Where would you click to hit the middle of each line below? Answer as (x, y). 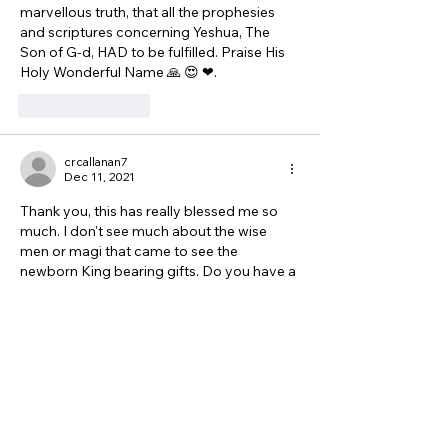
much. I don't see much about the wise (145, 231)
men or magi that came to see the (130, 251)
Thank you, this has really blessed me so (150, 211)
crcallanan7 (96, 161)
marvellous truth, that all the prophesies (149, 12)
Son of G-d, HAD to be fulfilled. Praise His (154, 52)
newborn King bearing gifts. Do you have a (159, 271)
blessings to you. (76, 311)
